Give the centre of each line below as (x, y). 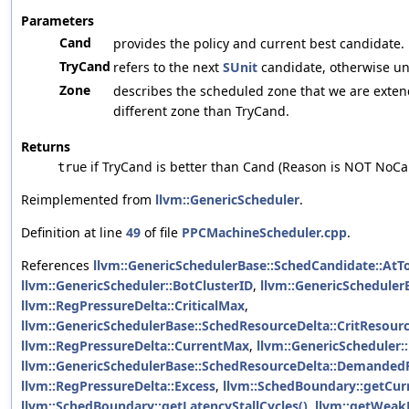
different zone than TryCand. (201, 111)
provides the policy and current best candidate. (259, 44)
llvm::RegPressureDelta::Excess (118, 386)
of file (161, 233)
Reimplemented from (88, 200)
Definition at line (73, 233)
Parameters (58, 21)
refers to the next (168, 68)
